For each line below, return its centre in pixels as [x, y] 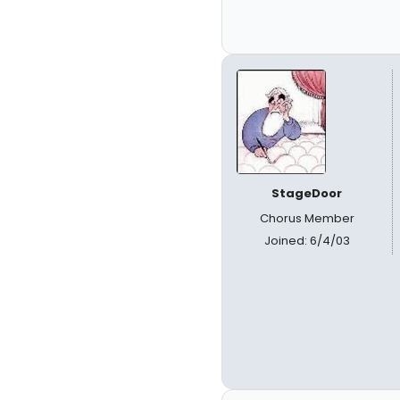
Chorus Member [307, 218]
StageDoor [307, 193]
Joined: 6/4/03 [307, 241]
